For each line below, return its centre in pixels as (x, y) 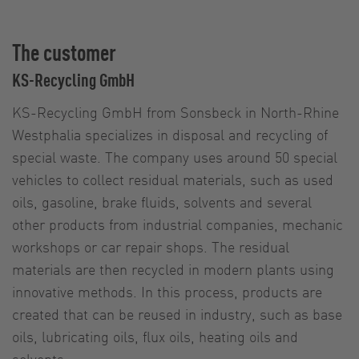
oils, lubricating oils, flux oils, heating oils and (155, 336)
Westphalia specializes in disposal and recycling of (170, 134)
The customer (64, 51)
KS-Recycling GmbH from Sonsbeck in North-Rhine (175, 111)
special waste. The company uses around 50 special (175, 156)
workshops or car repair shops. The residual (151, 246)
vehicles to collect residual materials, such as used (173, 179)
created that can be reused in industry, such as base (177, 313)
